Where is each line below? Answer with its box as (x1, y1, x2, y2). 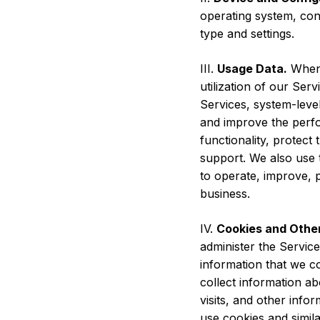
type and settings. (200, 26, 294, 41)
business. (200, 186, 250, 201)
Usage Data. (217, 61, 287, 76)
